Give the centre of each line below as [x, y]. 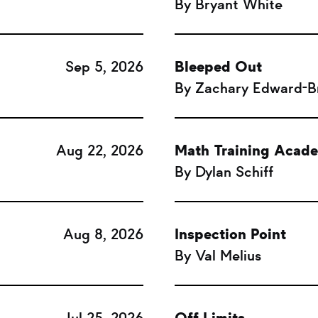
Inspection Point [231, 234]
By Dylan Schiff [224, 172]
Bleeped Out [219, 67]
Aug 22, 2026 [99, 150]
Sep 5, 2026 [104, 67]
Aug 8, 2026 [103, 234]
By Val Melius [218, 256]
